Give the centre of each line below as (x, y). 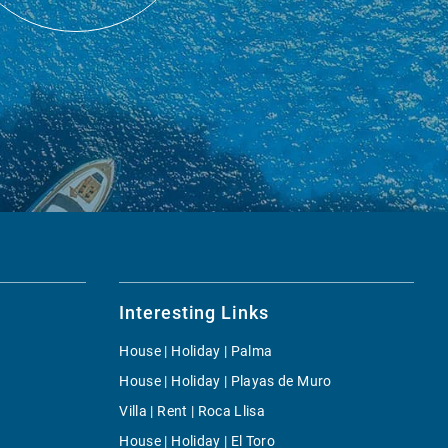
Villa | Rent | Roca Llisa (192, 410)
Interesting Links (194, 312)
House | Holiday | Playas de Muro (225, 380)
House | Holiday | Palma (196, 350)
